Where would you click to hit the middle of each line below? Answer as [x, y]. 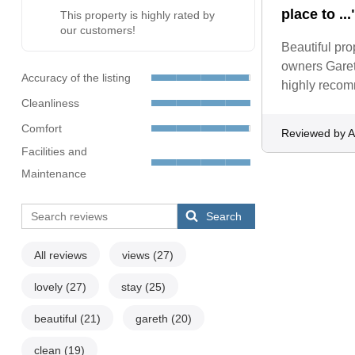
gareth [153, 319]
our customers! [97, 31]
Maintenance [53, 174]
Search [224, 217]
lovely [50, 287]
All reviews [60, 256]
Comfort [41, 128]
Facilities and [54, 152]
